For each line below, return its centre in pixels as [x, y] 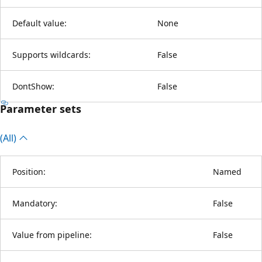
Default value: [39, 23]
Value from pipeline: [52, 235]
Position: [29, 171]
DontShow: [33, 86]
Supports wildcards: [51, 54]
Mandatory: [35, 203]
